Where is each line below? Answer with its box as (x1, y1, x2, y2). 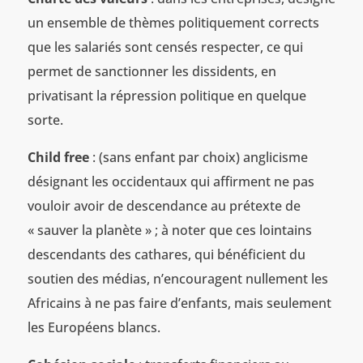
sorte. (27, 110, 63, 129)
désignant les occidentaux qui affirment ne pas (27, 172, 314, 190)
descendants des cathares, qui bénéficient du (27, 245, 305, 263)
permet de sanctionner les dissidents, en (27, 62, 276, 80)
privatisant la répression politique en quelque (27, 86, 306, 105)
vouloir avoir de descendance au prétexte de (27, 196, 301, 215)
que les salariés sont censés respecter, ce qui (27, 37, 303, 56)
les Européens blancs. (27, 318, 160, 336)
